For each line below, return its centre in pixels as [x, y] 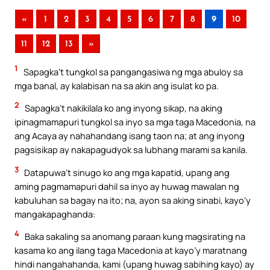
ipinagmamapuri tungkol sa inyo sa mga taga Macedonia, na [135, 122]
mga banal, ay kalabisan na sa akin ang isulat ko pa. [117, 85]
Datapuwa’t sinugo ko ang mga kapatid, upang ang [126, 172]
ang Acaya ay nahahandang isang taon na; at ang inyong [130, 136]
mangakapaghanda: [55, 214]
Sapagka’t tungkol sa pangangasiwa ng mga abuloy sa [132, 71]
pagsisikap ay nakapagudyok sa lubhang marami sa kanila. [131, 150]
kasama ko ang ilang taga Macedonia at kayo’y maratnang [131, 250]
